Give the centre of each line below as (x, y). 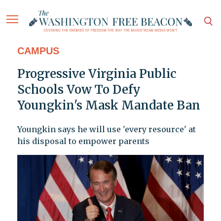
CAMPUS (38, 51)
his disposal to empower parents (83, 141)
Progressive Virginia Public (97, 74)
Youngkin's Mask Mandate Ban (109, 106)
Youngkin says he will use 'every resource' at (106, 129)
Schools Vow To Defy (79, 90)
